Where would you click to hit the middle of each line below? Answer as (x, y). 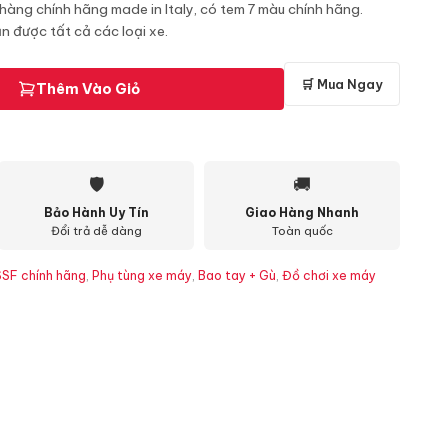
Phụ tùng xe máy (142, 275)
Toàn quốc (302, 231)
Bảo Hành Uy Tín (96, 212)
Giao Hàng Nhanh (302, 212)
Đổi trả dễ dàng (96, 231)
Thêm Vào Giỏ (87, 89)
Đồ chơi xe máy (329, 275)
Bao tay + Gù (237, 275)
